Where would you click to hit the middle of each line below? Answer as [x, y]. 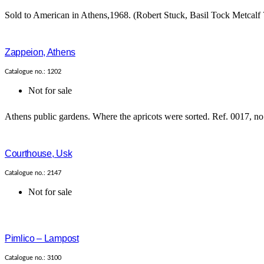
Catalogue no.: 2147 [33, 173]
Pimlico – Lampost [42, 239]
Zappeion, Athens [40, 52]
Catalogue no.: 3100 [33, 258]
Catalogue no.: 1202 [33, 72]
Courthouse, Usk [39, 154]
